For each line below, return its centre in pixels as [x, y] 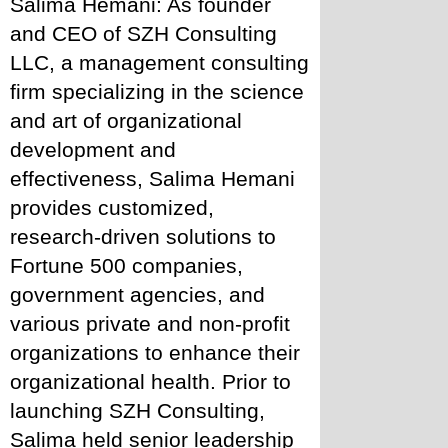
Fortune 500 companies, [126, 265]
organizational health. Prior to [150, 381]
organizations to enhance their [155, 352]
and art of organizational [126, 120]
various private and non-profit [150, 323]
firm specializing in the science [157, 91]
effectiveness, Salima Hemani [152, 178]
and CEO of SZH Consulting [143, 33]
